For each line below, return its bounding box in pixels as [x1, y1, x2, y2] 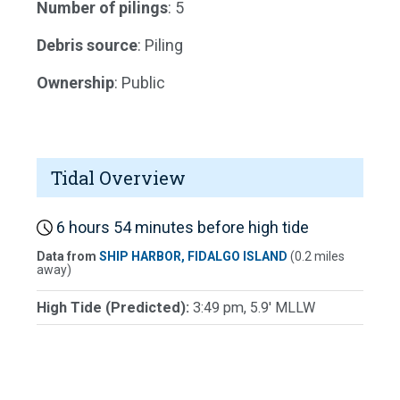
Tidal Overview [51, 165, 186, 189]
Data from [37, 249, 99, 264]
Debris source [37, 35, 137, 54]
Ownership [37, 72, 114, 92]
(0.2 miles [287, 249, 345, 264]
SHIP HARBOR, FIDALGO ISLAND [99, 249, 287, 264]
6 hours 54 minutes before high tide [53, 217, 309, 237]
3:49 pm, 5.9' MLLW [193, 299, 315, 317]
